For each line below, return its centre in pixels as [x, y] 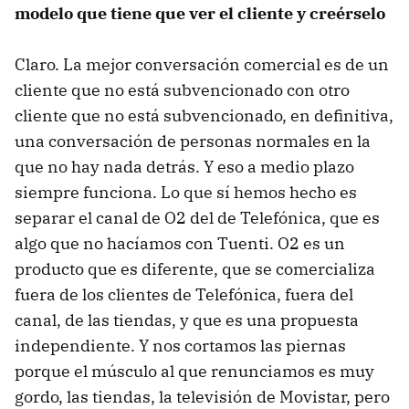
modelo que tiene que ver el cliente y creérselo [200, 14]
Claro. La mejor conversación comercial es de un [202, 65]
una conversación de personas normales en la [193, 142]
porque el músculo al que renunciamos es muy [194, 372]
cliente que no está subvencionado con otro [182, 90]
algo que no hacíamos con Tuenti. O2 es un [180, 244]
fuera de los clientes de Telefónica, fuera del [184, 295]
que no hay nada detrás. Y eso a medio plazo [184, 167]
